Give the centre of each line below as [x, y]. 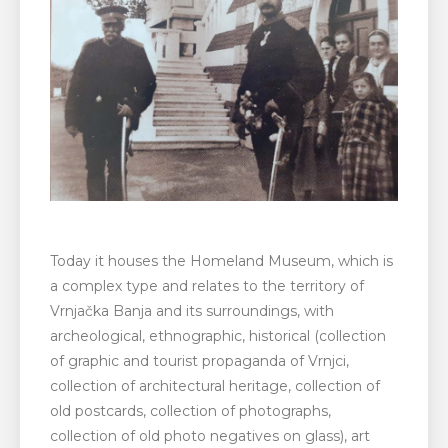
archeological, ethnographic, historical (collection [218, 335]
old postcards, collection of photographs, [190, 410]
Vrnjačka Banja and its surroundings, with [192, 310]
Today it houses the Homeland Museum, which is [221, 260]
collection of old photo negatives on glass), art [210, 435]
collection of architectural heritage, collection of [215, 385]
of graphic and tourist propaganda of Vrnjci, [199, 360]
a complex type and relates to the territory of [207, 285]
